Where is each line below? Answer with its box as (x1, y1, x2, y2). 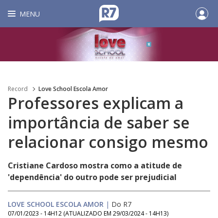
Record (8, 85, 28, 93)
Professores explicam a (8, 92, 183, 113)
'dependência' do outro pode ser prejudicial (8, 172, 177, 182)
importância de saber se (8, 112, 190, 133)
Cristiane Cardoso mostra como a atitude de (8, 160, 182, 171)
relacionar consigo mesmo (8, 131, 208, 152)
